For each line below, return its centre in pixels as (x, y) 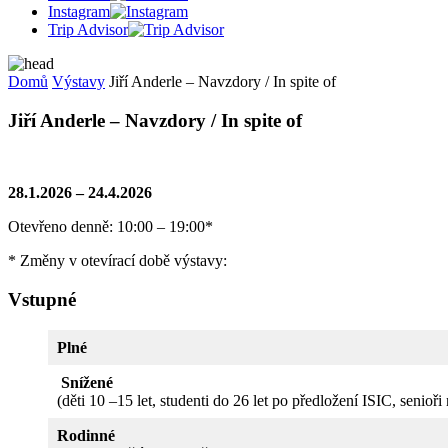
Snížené (85, 382)
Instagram (79, 11)
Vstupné (42, 300)
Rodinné (86, 435)
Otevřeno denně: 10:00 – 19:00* (110, 227)
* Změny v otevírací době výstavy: (117, 261)
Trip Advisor (88, 29)
